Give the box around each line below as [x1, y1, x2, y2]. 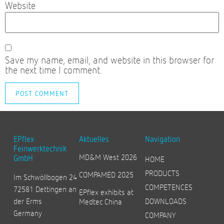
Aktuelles [79, 134, 109, 144]
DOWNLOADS [144, 195, 186, 206]
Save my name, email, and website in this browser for [5, 53, 214, 66]
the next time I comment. [5, 63, 102, 76]
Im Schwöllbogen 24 [13, 171, 77, 182]
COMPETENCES [144, 181, 192, 192]
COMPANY [144, 209, 176, 220]
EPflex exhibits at [79, 186, 134, 197]
